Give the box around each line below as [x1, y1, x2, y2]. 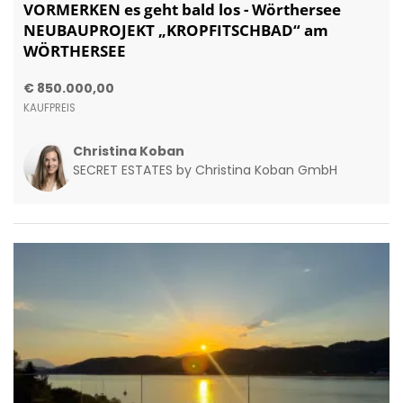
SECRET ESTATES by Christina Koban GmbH [72, 160, 337, 179]
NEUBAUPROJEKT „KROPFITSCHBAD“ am [22, 19, 328, 40]
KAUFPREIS [22, 100, 76, 115]
